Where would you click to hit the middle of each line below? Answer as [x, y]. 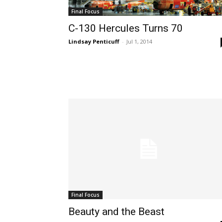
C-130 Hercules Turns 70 [126, 28]
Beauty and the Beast [116, 212]
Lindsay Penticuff [94, 41]
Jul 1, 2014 [139, 41]
